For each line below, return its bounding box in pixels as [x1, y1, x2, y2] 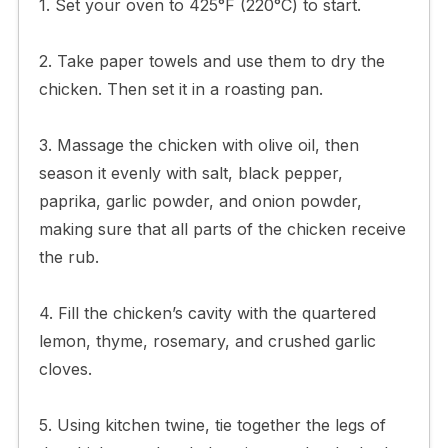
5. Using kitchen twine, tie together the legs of [38, 414, 386, 435]
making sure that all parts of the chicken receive [38, 218, 406, 239]
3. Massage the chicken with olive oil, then [38, 134, 359, 155]
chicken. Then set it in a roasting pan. [38, 78, 323, 99]
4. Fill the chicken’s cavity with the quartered [38, 302, 376, 323]
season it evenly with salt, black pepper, [38, 162, 343, 183]
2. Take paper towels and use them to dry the [38, 50, 385, 71]
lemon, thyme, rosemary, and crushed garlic [38, 330, 376, 351]
